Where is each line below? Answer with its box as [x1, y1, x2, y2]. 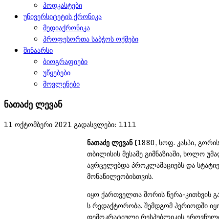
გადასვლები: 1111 [74, 118, 136, 130]
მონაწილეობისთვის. [87, 170, 153, 182]
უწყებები [43, 67, 70, 78]
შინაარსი [23, 44, 53, 56]
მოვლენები [43, 78, 80, 89]
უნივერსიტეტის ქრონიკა [23, 11, 102, 22]
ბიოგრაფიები [43, 56, 88, 67]
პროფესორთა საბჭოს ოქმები [43, 33, 138, 44]
